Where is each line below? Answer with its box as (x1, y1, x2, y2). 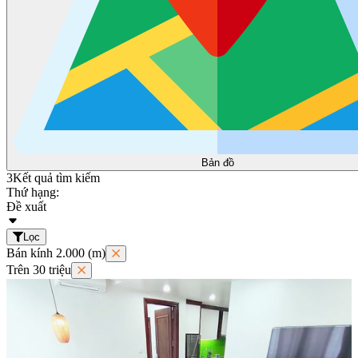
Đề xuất (6, 200, 46, 214)
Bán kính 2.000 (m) (6, 246, 105, 261)
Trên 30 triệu (6, 263, 71, 277)
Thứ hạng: (6, 185, 59, 200)
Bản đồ (201, 157, 234, 169)
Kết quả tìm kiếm (13, 171, 100, 185)
